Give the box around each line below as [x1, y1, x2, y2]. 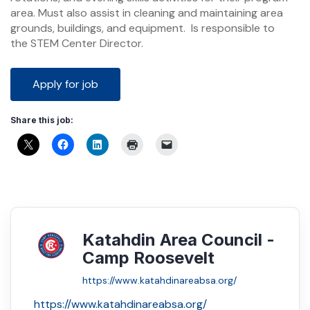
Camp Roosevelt [82, 248, 215, 268]
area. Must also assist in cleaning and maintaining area [10, 6, 283, 20]
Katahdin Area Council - [82, 230, 275, 250]
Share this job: [10, 115, 73, 125]
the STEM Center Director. [10, 36, 143, 51]
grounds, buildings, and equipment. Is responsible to [10, 21, 275, 35]
